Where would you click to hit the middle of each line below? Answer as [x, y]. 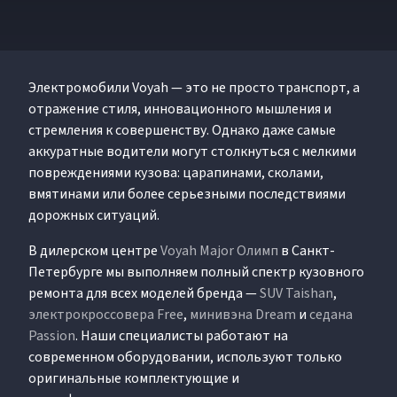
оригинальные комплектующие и [134, 378]
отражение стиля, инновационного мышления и [180, 109]
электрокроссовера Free [106, 314]
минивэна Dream [243, 314]
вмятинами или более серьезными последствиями [187, 194]
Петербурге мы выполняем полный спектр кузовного [196, 272]
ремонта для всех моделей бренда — [144, 293]
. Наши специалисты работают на [182, 335]
